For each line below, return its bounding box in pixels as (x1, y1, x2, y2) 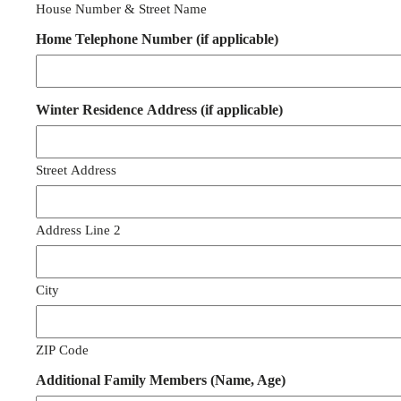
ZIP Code (36, 343, 89, 358)
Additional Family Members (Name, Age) (36, 372, 286, 388)
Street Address (36, 163, 116, 178)
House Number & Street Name (36, 2, 207, 17)
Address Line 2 (36, 223, 121, 238)
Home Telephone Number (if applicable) (36, 31, 278, 47)
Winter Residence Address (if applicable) (36, 102, 283, 118)
